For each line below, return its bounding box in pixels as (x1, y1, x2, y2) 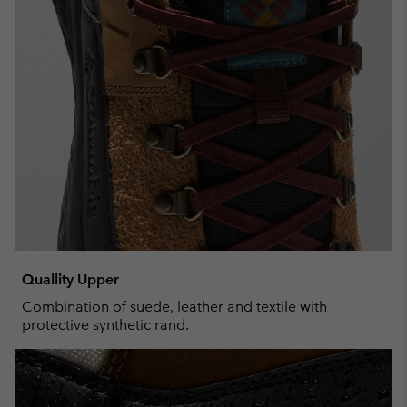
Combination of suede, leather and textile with (22, 297, 327, 315)
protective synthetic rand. (22, 315, 189, 333)
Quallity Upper (22, 270, 119, 288)
